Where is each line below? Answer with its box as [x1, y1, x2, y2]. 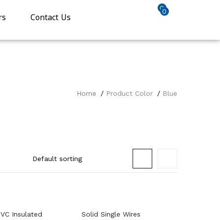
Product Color [106, 89, 153, 97]
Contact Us [30, 10, 71, 25]
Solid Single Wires [82, 210, 140, 218]
